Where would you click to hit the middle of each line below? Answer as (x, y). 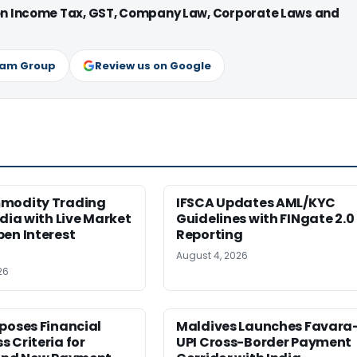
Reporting (210, 234)
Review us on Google (153, 65)
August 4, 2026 (212, 255)
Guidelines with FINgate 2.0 (265, 218)
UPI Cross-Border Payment (264, 342)
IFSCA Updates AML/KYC (256, 202)
